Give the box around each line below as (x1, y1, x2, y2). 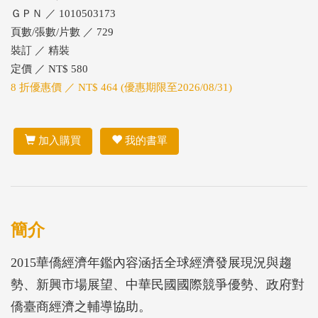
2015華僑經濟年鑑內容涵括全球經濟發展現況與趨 (11, 255, 292, 270)
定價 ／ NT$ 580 (11, 63, 88, 75)
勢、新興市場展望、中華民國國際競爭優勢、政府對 (11, 277, 305, 292)
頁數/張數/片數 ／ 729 (11, 26, 114, 38)
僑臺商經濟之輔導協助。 (11, 299, 151, 314)
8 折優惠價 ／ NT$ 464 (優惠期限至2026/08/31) (11, 82, 232, 93)
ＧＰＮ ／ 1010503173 (11, 8, 116, 19)
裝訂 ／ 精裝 (11, 45, 70, 56)
